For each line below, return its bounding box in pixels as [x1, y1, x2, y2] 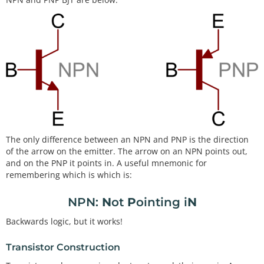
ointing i [136, 194, 187, 209]
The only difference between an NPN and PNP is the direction [6, 133, 249, 145]
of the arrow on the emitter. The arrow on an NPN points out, [6, 145, 247, 157]
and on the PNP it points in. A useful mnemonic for [6, 157, 207, 169]
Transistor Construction [6, 242, 120, 253]
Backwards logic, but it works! [6, 216, 123, 227]
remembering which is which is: [6, 169, 132, 180]
